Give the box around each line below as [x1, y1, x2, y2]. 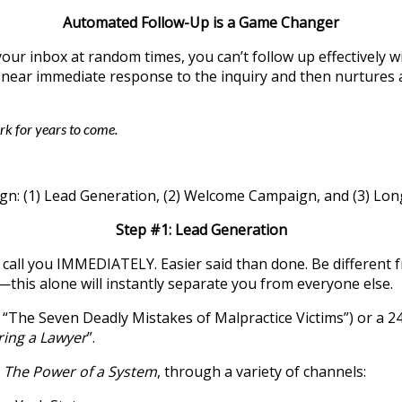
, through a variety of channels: [157, 361, 366, 381]
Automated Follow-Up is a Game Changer [63, 12, 339, 32]
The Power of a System [4, 361, 157, 381]
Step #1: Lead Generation [115, 219, 287, 240]
